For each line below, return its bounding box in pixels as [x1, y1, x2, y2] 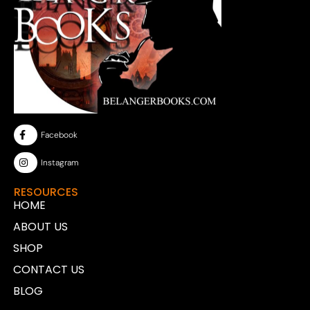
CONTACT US [13, 262, 84, 278]
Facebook [40, 129, 77, 141]
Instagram [40, 157, 79, 169]
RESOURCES [14, 184, 78, 201]
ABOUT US [13, 219, 68, 235]
